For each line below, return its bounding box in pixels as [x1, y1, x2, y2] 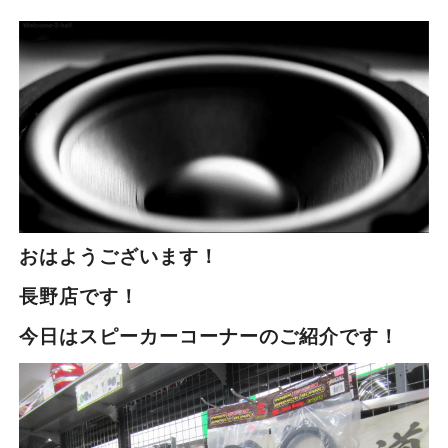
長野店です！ [18, 282, 139, 308]
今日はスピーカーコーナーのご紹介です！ [18, 322, 399, 348]
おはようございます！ [18, 242, 219, 268]
